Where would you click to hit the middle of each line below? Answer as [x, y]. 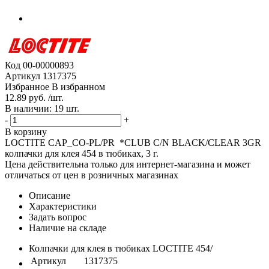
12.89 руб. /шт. [34, 97]
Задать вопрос [58, 217]
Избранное [27, 86]
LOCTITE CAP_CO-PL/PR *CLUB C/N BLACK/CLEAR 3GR [133, 142]
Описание [50, 195]
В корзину [26, 131]
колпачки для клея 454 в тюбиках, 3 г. [82, 153]
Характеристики [63, 206]
